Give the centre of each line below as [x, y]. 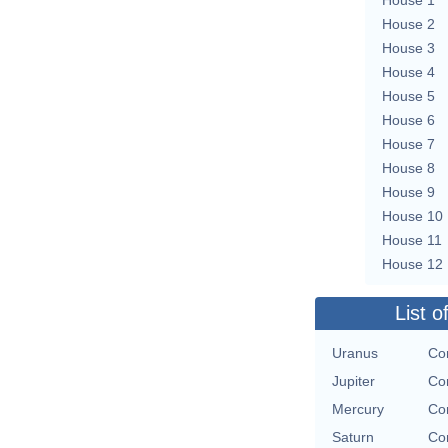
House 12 [412, 263]
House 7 [408, 143]
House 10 [412, 215]
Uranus [355, 352]
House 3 [408, 47]
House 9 [408, 191]
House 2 [408, 23]
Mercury [358, 408]
